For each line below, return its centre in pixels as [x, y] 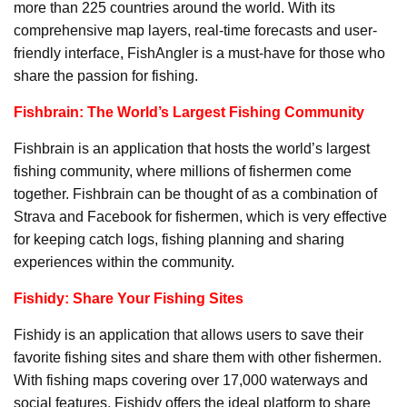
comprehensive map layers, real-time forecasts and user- [195, 31]
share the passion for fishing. [106, 76]
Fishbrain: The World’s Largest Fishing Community [189, 113]
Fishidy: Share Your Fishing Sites [129, 299]
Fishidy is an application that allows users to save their [189, 335]
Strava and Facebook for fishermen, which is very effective [200, 217]
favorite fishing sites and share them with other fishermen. [198, 358]
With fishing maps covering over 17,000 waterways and [191, 381]
